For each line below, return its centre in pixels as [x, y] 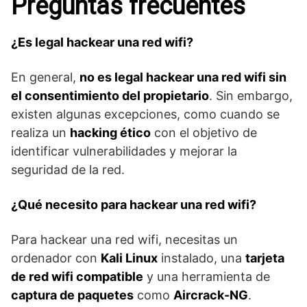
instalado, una [201, 258]
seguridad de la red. [68, 169]
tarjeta [265, 258]
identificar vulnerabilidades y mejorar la [124, 151]
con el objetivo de [204, 132]
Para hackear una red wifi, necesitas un [124, 239]
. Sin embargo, [251, 95]
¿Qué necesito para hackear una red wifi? [134, 204]
